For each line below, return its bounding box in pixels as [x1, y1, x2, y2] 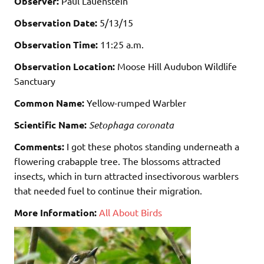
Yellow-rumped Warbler [84, 96, 186, 108]
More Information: [14, 206, 97, 219]
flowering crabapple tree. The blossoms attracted [14, 154, 220, 167]
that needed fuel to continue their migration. [14, 184, 202, 196]
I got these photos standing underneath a [64, 140, 239, 152]
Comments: [14, 140, 64, 153]
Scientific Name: [14, 118, 87, 131]
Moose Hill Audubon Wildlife [115, 60, 237, 72]
